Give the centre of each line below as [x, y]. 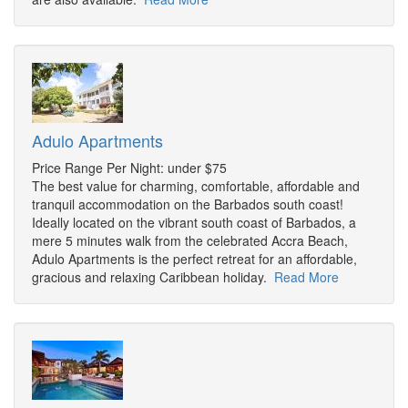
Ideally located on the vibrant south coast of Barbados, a [194, 223]
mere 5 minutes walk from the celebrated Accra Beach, [190, 241]
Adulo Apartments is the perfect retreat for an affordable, [194, 259]
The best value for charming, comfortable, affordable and [196, 186]
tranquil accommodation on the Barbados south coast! [188, 204]
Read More [306, 277]
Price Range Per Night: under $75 [129, 168]
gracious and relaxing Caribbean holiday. [153, 277]
